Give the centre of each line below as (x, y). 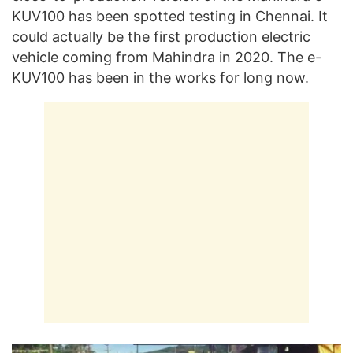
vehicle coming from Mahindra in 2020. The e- (167, 58)
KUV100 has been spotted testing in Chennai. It (170, 17)
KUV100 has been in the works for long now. (160, 78)
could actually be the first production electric (161, 37)
